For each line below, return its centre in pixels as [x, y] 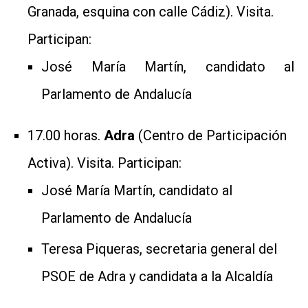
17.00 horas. [66, 135]
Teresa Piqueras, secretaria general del [159, 249]
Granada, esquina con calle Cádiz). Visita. [151, 11]
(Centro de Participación [212, 135]
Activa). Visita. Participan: [104, 163]
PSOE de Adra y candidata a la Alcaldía [157, 276]
